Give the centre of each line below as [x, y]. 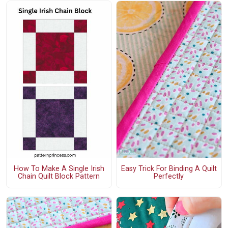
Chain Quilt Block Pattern [59, 177]
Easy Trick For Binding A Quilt [169, 169]
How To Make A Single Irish [59, 169]
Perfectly [169, 177]
